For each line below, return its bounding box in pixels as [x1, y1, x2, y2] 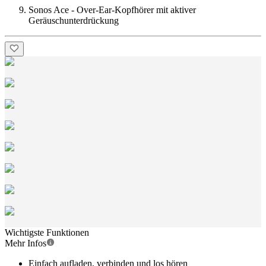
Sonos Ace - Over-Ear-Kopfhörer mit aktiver [28, 5, 196, 15]
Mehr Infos [5, 238, 46, 248]
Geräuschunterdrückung [28, 15, 119, 26]
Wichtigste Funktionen [5, 227, 89, 237]
